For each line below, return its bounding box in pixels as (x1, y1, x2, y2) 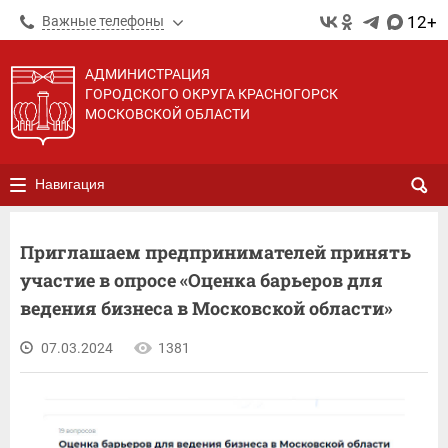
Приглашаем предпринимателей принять (20, 240, 411, 264)
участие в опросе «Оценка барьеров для (20, 268, 383, 292)
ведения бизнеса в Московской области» (20, 296, 393, 320)
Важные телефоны (42, 13, 164, 29)
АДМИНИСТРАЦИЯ (85, 66, 210, 82)
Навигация (35, 176, 105, 192)
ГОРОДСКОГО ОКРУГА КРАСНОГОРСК (85, 86, 338, 102)
